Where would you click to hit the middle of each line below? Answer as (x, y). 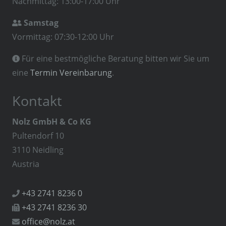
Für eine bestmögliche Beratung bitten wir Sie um (115, 59)
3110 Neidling (38, 150)
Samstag (41, 23)
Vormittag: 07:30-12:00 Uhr (63, 37)
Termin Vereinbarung (71, 73)
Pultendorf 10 (38, 136)
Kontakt (37, 101)
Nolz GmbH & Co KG (52, 122)
